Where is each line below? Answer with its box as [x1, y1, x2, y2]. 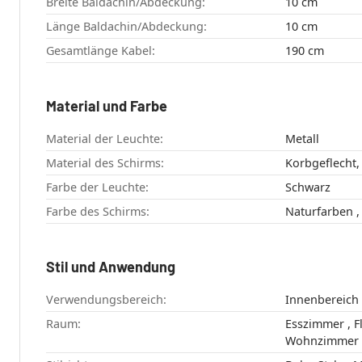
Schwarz [284, 179, 330, 196]
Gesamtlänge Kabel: [46, 43, 155, 59]
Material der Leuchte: [46, 131, 163, 147]
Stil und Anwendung [46, 258, 175, 276]
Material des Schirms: [46, 155, 164, 171]
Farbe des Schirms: [46, 204, 149, 220]
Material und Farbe [46, 97, 167, 116]
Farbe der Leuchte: [46, 179, 149, 196]
